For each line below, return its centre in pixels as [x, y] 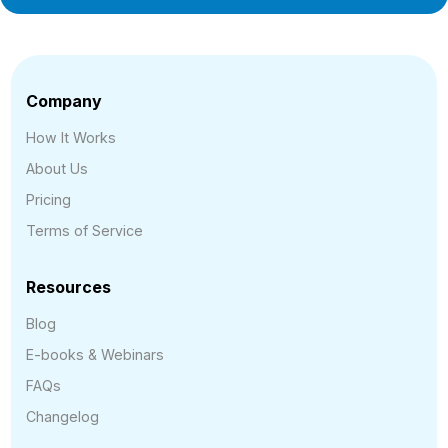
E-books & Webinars [95, 355]
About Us [57, 169]
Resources [68, 287]
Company [64, 101]
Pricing [48, 200]
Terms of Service [84, 231]
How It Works [71, 138]
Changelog [62, 417]
